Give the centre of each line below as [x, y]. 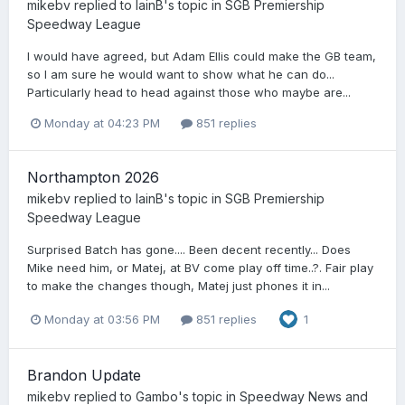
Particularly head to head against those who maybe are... [189, 92]
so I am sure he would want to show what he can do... [181, 74]
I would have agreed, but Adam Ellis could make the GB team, [202, 56]
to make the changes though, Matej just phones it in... [179, 285]
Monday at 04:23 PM [102, 122]
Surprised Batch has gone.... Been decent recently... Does [189, 249]
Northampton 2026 [93, 177]
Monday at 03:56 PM [102, 319]
